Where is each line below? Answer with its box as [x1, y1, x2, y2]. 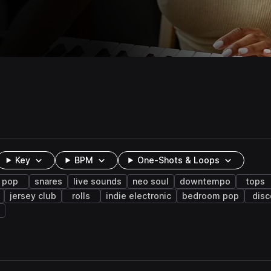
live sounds [73, 177, 122, 186]
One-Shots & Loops [137, 155, 220, 165]
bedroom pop [182, 191, 239, 201]
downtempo [180, 177, 230, 186]
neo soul [132, 177, 169, 186]
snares [34, 177, 62, 186]
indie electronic [106, 191, 171, 201]
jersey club [10, 191, 56, 201]
